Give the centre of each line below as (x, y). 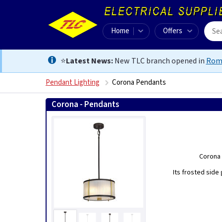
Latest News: (89, 61)
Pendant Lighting (73, 83)
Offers (173, 31)
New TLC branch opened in (159, 61)
